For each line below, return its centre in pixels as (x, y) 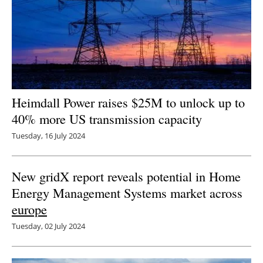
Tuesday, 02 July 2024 (48, 226)
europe (29, 209)
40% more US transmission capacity (109, 119)
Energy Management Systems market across (127, 193)
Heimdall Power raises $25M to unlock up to (128, 102)
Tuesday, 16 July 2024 (48, 136)
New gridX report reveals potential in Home (126, 176)
